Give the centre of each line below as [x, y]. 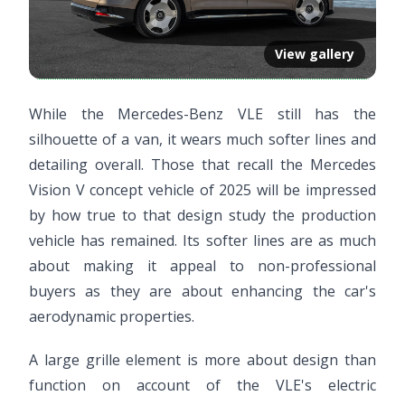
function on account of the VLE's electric [202, 385]
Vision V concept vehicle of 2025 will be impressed [202, 189]
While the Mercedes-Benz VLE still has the [202, 113]
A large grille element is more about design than [202, 359]
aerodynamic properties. [112, 316]
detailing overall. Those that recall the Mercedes [202, 164]
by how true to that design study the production [202, 215]
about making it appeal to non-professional [202, 265]
